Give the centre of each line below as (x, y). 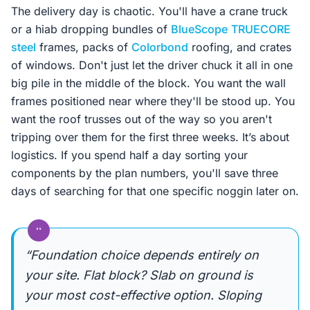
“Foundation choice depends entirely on (142, 255)
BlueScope (199, 29)
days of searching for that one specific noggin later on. (155, 191)
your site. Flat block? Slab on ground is (139, 275)
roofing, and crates (240, 47)
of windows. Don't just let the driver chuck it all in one (152, 65)
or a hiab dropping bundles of (91, 29)
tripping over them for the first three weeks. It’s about (150, 137)
